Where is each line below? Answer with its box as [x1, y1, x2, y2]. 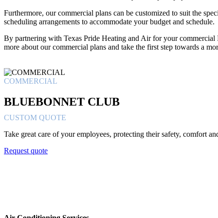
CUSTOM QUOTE [4, 113, 66, 122]
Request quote [4, 146, 48, 155]
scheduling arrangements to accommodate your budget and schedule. [4, 17, 215, 26]
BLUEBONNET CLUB [4, 95, 120, 108]
